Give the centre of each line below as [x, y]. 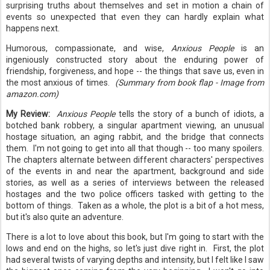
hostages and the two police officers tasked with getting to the [135, 194]
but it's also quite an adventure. [65, 217]
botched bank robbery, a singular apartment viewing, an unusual [135, 125]
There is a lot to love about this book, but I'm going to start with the [135, 237]
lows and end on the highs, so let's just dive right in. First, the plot [135, 248]
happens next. [34, 28]
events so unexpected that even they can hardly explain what [135, 17]
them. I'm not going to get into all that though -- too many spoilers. [135, 148]
